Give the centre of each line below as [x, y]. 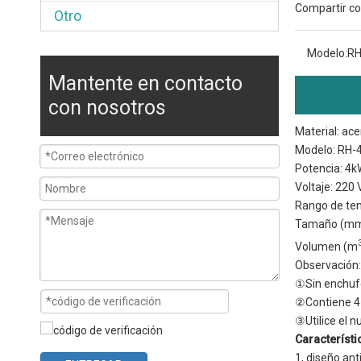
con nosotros [107, 108]
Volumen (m [326, 246]
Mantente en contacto [145, 83]
